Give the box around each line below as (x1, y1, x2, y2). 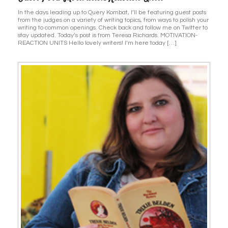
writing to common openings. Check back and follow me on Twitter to (18, 24, 208, 31)
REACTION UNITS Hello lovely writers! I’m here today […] (18, 39, 177, 46)
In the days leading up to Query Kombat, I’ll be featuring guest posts (18, 9, 206, 16)
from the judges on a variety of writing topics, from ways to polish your (18, 16, 209, 23)
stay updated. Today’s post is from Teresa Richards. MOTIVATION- (18, 32, 197, 39)
